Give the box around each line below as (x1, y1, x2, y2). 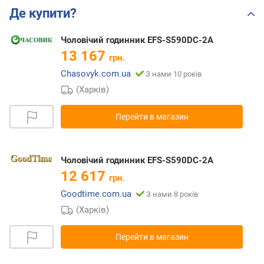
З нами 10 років (146, 70, 202, 79)
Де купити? (9, 6, 77, 21)
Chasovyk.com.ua (61, 68, 131, 80)
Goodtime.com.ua (61, 189, 131, 200)
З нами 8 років (146, 190, 198, 199)
